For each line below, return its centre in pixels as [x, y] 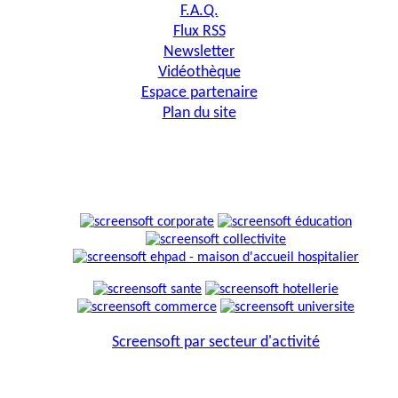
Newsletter [199, 52]
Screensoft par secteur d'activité [216, 342]
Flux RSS [199, 31]
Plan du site [199, 113]
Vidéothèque [199, 72]
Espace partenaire [199, 92]
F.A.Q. [199, 11]
